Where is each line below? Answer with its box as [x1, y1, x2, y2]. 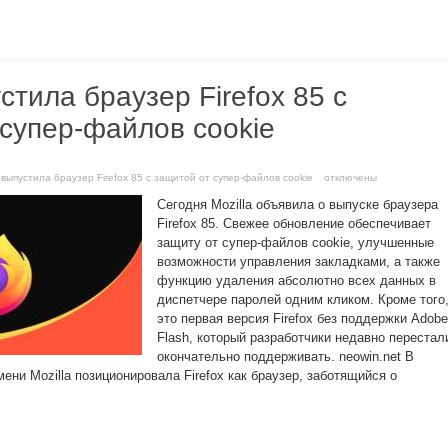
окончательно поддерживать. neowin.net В [157, 349, 414, 364]
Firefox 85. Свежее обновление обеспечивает [157, 216, 431, 231]
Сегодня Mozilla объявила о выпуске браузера [157, 197, 438, 212]
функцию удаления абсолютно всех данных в [157, 273, 436, 288]
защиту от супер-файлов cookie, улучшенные [157, 235, 434, 250]
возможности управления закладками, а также [157, 254, 440, 269]
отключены [321, 172, 377, 183]
